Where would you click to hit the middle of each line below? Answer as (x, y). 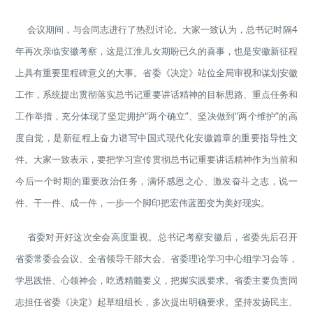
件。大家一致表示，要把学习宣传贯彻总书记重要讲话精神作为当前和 (156, 159)
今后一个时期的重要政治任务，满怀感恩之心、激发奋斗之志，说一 (156, 181)
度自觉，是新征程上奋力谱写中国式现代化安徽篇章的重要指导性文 (156, 137)
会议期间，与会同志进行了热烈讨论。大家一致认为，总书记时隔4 (162, 29)
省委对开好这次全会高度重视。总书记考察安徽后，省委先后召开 (162, 236)
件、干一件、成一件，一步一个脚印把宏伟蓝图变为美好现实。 (143, 202)
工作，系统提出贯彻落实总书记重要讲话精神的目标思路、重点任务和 (156, 94)
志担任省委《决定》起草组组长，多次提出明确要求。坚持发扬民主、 (156, 301)
